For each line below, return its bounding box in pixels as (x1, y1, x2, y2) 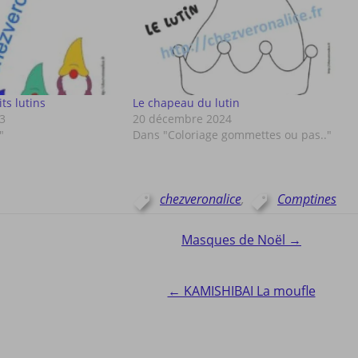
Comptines (277, 189, 336, 208)
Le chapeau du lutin (133, 94, 241, 110)
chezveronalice (160, 189, 241, 208)
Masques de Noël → (181, 230, 301, 249)
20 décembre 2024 (133, 110, 233, 126)
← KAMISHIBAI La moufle (167, 281, 316, 300)
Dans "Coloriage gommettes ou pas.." (133, 126, 332, 142)
